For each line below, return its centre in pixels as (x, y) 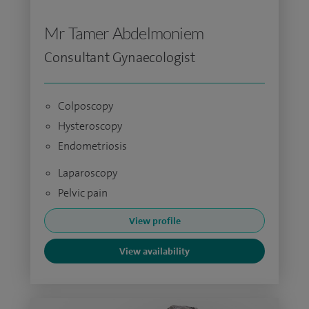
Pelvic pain (83, 193)
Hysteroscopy (90, 126)
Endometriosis (92, 146)
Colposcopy (86, 106)
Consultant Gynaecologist (120, 57)
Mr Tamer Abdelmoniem (124, 33)
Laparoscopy (88, 173)
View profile (154, 221)
